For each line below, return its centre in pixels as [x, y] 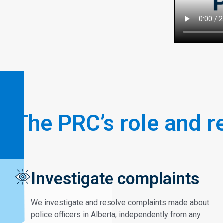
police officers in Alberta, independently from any [116, 215]
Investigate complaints [115, 179]
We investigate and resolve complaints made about [120, 203]
